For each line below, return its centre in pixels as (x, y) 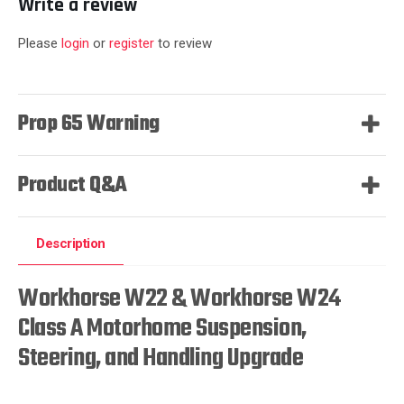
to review (183, 43)
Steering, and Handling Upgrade (161, 358)
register (132, 43)
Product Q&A (73, 186)
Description (71, 243)
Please (40, 43)
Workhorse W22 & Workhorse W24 (179, 299)
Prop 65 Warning (89, 124)
